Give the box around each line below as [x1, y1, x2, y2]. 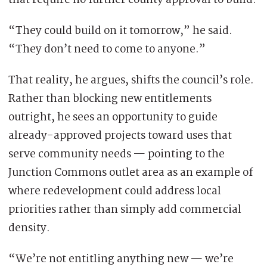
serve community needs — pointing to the [8, 145, 225, 164]
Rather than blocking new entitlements [8, 90, 212, 108]
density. [8, 219, 50, 238]
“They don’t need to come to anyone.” [8, 41, 206, 59]
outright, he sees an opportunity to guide [8, 108, 218, 127]
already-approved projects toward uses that [8, 127, 232, 145]
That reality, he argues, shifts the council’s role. [8, 72, 254, 90]
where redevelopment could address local [8, 182, 221, 201]
